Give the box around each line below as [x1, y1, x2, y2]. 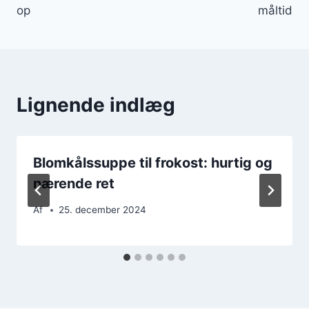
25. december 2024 [59, 204, 147, 216]
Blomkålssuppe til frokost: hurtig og [33, 154, 272, 171]
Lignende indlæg [17, 92, 175, 117]
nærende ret [33, 175, 114, 192]
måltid [258, 3, 292, 17]
